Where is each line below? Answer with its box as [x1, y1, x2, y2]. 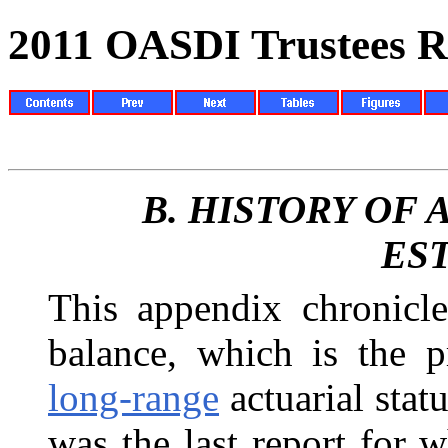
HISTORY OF [188, 187, 417, 231]
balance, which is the [48, 330, 426, 374]
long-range [48, 375, 219, 419]
